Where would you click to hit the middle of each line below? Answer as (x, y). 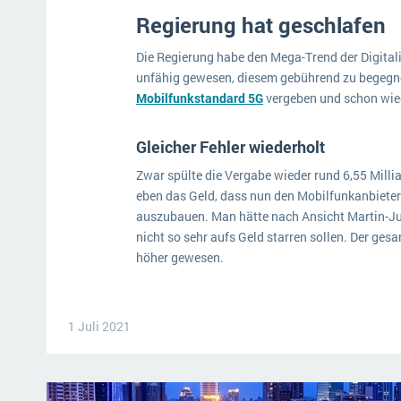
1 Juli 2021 (99, 326)
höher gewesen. (181, 257)
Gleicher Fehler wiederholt (232, 147)
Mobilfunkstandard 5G (200, 98)
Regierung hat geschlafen (264, 25)
